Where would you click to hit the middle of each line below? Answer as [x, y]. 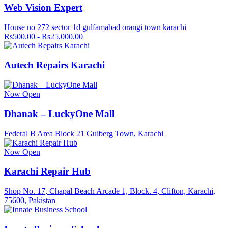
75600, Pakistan [30, 200]
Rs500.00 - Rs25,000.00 [44, 36]
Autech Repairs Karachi [54, 65]
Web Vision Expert [43, 7]
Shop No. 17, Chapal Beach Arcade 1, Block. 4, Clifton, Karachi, [110, 191]
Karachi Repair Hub [47, 172]
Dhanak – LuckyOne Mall [59, 113]
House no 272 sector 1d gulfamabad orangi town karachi [95, 27]
